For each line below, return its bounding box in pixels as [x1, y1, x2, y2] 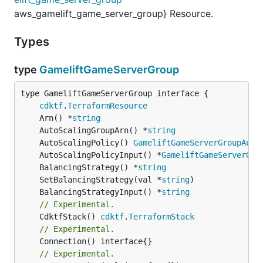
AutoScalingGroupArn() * [39, 125, 147, 135]
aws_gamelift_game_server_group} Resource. [14, 7, 213, 19]
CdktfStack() [39, 211, 100, 221]
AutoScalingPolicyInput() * [39, 150, 161, 160]
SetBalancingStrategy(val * [39, 174, 161, 184]
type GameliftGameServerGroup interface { [21, 88, 208, 98]
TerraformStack [129, 211, 194, 221]
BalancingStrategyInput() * [39, 187, 161, 197]
